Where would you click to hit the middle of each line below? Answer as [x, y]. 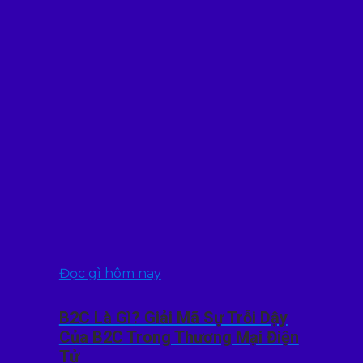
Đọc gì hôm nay [110, 274]
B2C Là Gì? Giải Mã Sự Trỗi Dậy [173, 318]
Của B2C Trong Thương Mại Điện [179, 337]
